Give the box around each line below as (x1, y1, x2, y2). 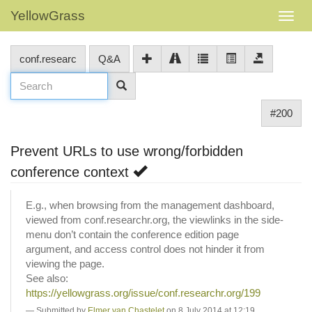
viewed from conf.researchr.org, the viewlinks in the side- (26, 213, 283, 226)
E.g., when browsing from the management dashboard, (26, 198, 274, 211)
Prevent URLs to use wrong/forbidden (10, 143, 243, 159)
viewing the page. (26, 257, 104, 270)
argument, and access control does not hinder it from (26, 242, 265, 255)
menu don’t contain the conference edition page (26, 228, 239, 240)
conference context (10, 164, 133, 180)
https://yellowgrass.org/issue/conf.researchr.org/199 (26, 286, 260, 299)
